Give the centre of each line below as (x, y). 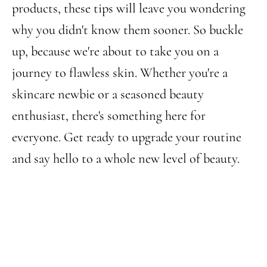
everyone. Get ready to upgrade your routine (127, 137)
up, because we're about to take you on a (115, 51)
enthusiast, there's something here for (109, 115)
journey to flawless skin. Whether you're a (120, 72)
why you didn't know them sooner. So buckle (128, 30)
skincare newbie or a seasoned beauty (108, 94)
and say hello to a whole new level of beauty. (126, 158)
